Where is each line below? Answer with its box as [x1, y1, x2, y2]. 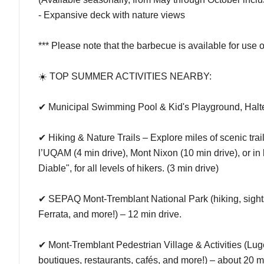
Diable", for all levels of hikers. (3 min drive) [38, 163, 219, 173]
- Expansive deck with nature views [38, 10, 185, 20]
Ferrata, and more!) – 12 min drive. [38, 209, 181, 219]
